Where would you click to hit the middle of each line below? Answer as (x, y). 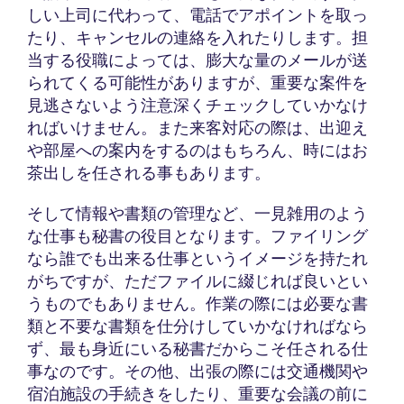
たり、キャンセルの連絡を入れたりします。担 (197, 37)
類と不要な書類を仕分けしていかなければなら (197, 326)
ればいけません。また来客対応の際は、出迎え (197, 127)
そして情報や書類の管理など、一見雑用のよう (197, 213)
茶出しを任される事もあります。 (149, 172)
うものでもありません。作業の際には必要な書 (197, 303)
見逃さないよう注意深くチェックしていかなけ (197, 105)
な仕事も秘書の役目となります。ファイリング (197, 235)
